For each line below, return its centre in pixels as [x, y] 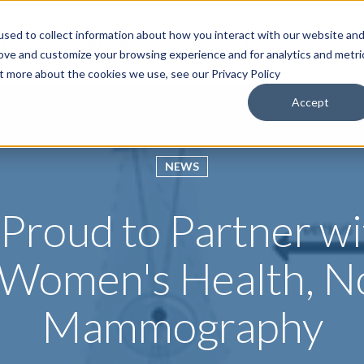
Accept [311, 102]
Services [190, 42]
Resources [279, 42]
